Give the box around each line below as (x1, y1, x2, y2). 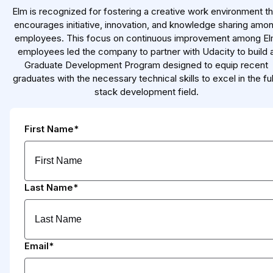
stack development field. (94, 86, 199, 98)
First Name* (24, 123, 79, 135)
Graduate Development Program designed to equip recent (24, 59, 268, 71)
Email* (24, 240, 54, 252)
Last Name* (24, 182, 78, 194)
